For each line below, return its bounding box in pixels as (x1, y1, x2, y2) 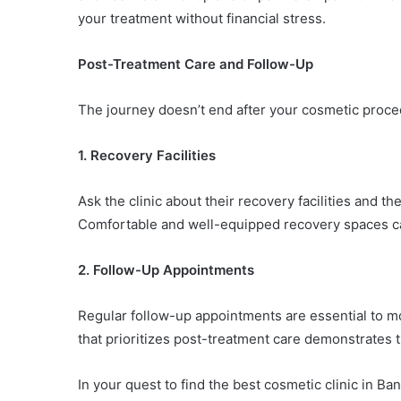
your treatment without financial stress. (78, 10, 326, 27)
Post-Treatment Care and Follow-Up (78, 55, 313, 73)
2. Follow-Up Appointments (78, 261, 254, 278)
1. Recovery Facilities (78, 147, 216, 164)
